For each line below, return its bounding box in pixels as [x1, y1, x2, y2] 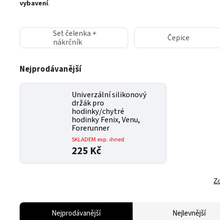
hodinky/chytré [72, 106, 124, 117]
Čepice [167, 32, 190, 43]
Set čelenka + [53, 28, 97, 39]
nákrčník [53, 37, 82, 48]
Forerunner [72, 123, 110, 134]
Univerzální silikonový [72, 89, 147, 100]
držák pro [72, 98, 104, 109]
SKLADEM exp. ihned [72, 135, 124, 144]
